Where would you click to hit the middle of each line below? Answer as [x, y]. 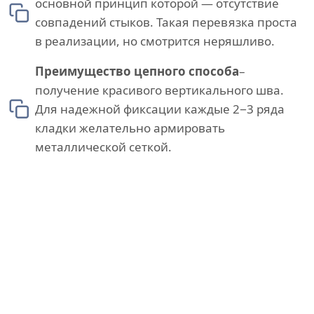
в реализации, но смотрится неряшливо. [155, 41]
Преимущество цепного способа [137, 71]
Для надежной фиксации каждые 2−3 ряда [160, 109]
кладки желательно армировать [130, 128]
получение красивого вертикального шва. [159, 90]
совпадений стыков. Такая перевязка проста [166, 22]
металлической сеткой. [103, 147]
